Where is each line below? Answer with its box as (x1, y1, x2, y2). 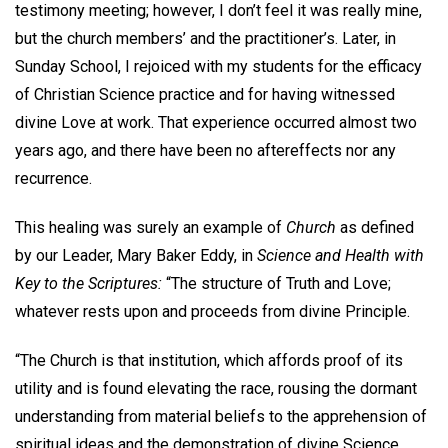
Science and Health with (257, 245, 424, 265)
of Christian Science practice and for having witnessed (15, 84, 395, 104)
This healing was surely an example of (15, 217, 286, 237)
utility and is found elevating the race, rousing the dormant (15, 378, 417, 398)
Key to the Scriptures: (15, 273, 162, 293)
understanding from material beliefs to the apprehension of (15, 406, 427, 426)
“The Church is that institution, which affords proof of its (15, 350, 403, 370)
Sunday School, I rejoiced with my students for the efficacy (15, 56, 422, 76)
